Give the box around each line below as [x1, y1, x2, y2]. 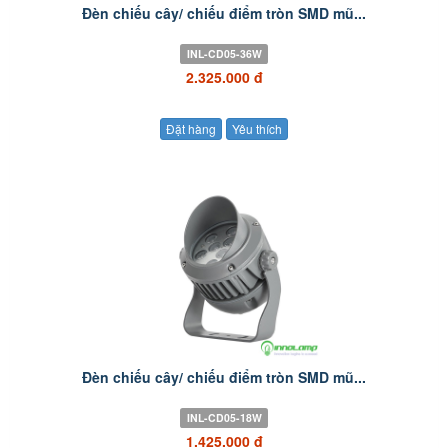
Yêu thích [232, 119, 282, 137]
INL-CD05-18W [186, 409, 262, 425]
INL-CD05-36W [186, 46, 262, 62]
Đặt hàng [166, 119, 216, 137]
